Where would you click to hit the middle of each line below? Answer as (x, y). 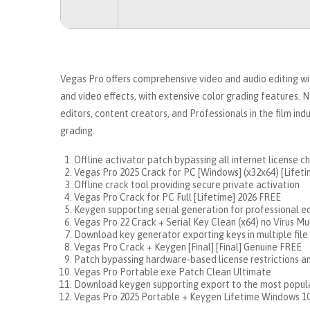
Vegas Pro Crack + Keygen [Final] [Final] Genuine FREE (188, 247)
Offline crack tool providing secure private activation (187, 185)
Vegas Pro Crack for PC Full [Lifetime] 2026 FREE (177, 197)
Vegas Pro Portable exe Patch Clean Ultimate (173, 272)
